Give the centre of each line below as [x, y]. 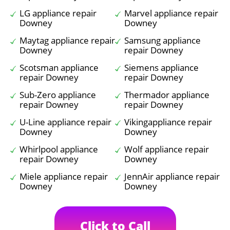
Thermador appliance [167, 95]
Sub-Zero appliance [58, 95]
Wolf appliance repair [167, 149]
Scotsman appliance [59, 68]
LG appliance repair [58, 13]
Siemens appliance [161, 68]
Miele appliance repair [64, 176]
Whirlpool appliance [59, 149]
